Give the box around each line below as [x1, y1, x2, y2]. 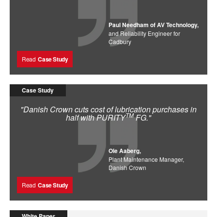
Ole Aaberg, [108, 146, 141, 155]
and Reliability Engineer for [108, 29, 180, 37]
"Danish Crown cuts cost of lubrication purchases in [20, 103, 197, 115]
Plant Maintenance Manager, [108, 155, 184, 163]
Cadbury [108, 37, 131, 46]
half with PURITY [66, 111, 125, 123]
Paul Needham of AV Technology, [108, 20, 199, 29]
